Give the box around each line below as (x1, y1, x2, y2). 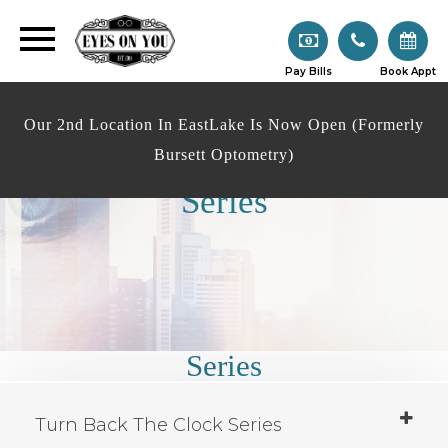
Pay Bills (284, 64, 332, 78)
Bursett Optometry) (154, 145, 294, 163)
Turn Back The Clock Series (35, 414, 282, 436)
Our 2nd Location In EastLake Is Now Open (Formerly (24, 115, 424, 133)
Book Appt (380, 64, 436, 78)
